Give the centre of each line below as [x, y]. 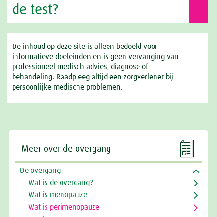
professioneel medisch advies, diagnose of [80, 67]
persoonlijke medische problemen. [67, 87]
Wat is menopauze [57, 195]
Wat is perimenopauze [63, 207]
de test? [35, 10]
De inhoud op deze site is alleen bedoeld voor [85, 46]
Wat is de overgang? [60, 183]
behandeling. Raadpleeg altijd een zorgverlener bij [93, 77]
